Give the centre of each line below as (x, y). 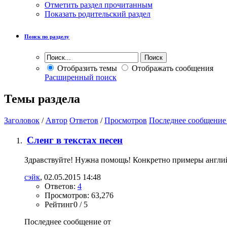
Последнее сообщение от (68, 221)
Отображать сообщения (172, 68)
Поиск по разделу (47, 37)
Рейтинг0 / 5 (66, 204)
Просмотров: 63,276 (79, 195)
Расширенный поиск (81, 78)
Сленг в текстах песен (75, 140)
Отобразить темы (86, 68)
